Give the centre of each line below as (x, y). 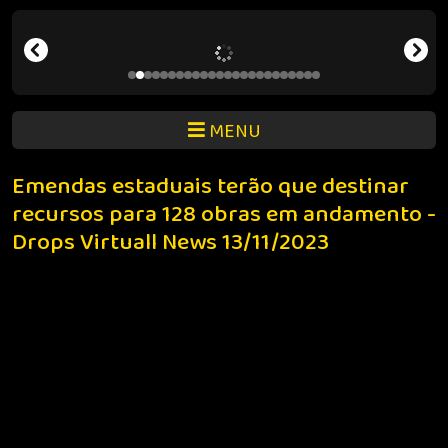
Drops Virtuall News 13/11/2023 (170, 243)
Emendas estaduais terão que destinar (210, 187)
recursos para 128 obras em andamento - (224, 215)
